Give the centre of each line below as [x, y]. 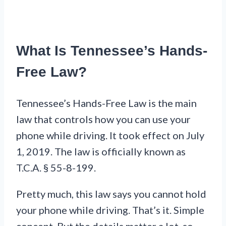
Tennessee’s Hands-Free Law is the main [106, 103]
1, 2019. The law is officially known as [101, 151]
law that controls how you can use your [103, 119]
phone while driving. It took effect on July [110, 135]
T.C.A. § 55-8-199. [56, 167]
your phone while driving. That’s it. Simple [110, 210]
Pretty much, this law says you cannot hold [111, 193]
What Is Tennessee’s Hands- [112, 51]
